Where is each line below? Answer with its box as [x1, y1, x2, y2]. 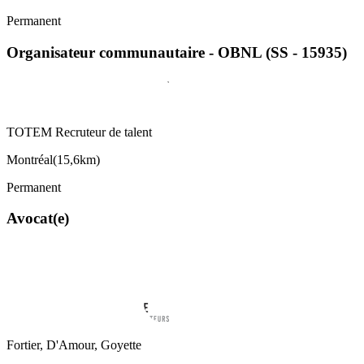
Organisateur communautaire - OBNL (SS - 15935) [6, 43, 347, 61]
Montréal [6, 152, 53, 167]
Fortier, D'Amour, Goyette [6, 338, 141, 353]
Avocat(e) [6, 210, 69, 227]
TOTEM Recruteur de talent [6, 124, 152, 139]
